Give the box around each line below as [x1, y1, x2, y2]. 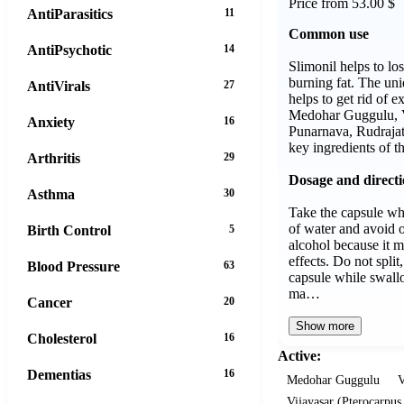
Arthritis [27, 150, 80, 166]
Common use [289, 25, 369, 41]
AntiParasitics [27, 5, 113, 22]
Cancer [27, 294, 72, 310]
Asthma [27, 186, 75, 202]
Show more [296, 318, 354, 333]
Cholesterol [27, 330, 96, 346]
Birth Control [27, 222, 111, 238]
